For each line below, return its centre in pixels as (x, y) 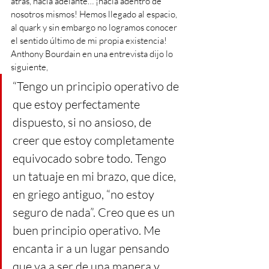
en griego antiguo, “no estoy (85, 194)
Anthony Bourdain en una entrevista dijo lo (93, 54)
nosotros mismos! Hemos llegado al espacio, (95, 14)
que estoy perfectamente (77, 104)
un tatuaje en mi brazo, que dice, (95, 176)
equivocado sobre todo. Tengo (91, 158)
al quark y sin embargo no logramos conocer (95, 27)
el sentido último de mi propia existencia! (89, 41)
